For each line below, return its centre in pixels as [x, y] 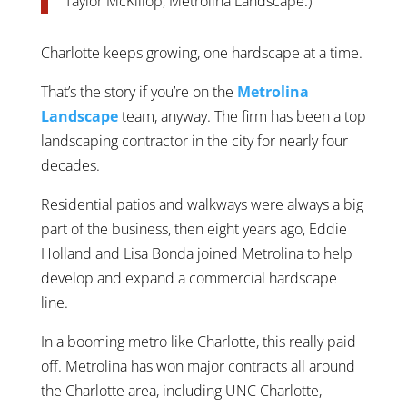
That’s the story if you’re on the [139, 91]
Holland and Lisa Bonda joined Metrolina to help [196, 253]
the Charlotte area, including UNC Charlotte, [181, 390]
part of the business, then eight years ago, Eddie [194, 228]
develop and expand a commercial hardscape [189, 278]
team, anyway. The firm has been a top [243, 116]
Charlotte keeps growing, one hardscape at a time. [201, 52]
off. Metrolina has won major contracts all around [198, 366]
